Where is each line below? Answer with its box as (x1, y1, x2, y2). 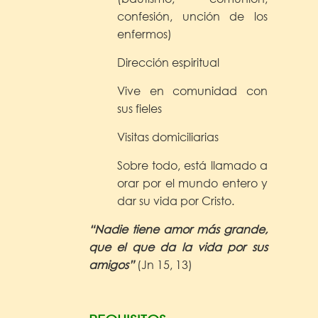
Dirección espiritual (117, 54, 219, 70)
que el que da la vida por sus (89, 238, 268, 254)
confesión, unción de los (117, 8, 268, 23)
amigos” (89, 256, 134, 272)
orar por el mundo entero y (117, 175, 268, 190)
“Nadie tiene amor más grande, (89, 221, 268, 236)
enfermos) (117, 26, 172, 41)
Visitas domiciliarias (117, 128, 219, 144)
